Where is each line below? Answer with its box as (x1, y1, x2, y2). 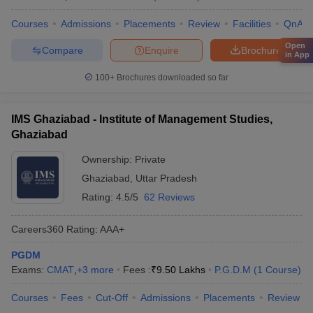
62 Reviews (144, 191, 195, 203)
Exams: (11, 264, 47, 275)
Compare (41, 44, 83, 56)
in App (285, 50, 310, 59)
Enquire (145, 44, 179, 56)
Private (135, 154, 166, 165)
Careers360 (11, 223, 64, 235)
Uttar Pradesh (136, 173, 197, 184)
